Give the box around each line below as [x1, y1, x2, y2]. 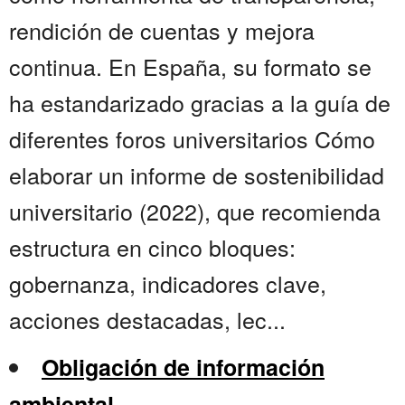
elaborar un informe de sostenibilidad [9, 158, 384, 192]
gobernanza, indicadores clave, [9, 267, 326, 300]
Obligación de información [42, 351, 325, 384]
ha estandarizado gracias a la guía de [9, 86, 391, 119]
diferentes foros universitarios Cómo [9, 122, 375, 155]
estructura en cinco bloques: [9, 231, 296, 264]
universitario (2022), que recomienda [9, 194, 381, 228]
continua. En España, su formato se [9, 50, 372, 83]
